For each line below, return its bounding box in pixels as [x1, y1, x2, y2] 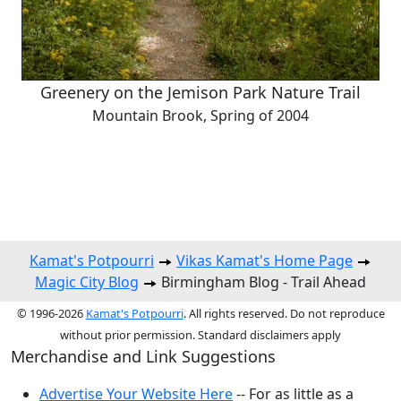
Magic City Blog [35, 272, 139, 293]
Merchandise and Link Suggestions [11, 346, 276, 368]
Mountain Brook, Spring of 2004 [92, 106, 309, 126]
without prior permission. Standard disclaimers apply [60, 327, 341, 344]
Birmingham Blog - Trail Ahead [158, 272, 366, 293]
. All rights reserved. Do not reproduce [183, 305, 385, 322]
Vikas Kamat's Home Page [176, 251, 353, 271]
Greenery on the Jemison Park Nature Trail [40, 81, 361, 104]
